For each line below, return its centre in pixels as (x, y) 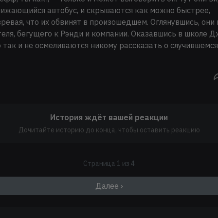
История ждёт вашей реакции (109, 117)
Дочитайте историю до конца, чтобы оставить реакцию (109, 130)
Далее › (109, 186)
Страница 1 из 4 (109, 163)
